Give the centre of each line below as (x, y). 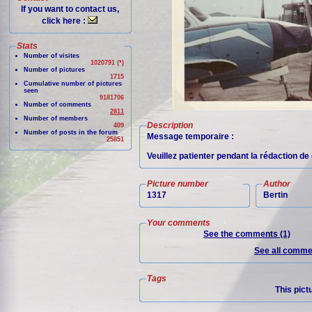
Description (170, 125)
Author (277, 184)
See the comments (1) (247, 234)
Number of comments (57, 104)
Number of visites (52, 56)
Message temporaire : (190, 136)
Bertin (275, 195)
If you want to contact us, (70, 9)
